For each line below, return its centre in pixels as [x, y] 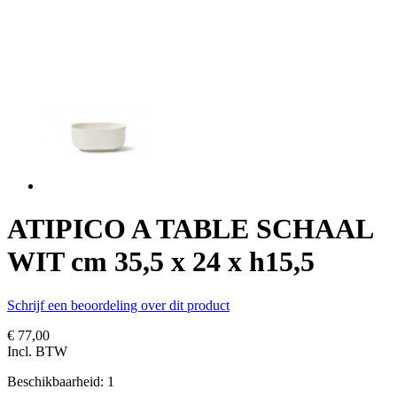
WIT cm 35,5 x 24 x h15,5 [161, 262]
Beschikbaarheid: [57, 381]
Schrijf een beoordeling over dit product [118, 305]
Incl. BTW [37, 351]
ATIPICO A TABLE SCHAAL [190, 229]
